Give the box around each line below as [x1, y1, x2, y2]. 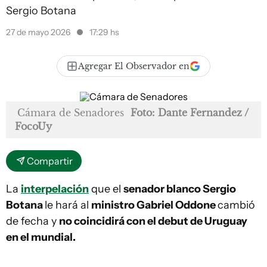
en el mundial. [6, 231, 76, 244]
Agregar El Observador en [78, 61, 190, 72]
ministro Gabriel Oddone [91, 198, 218, 212]
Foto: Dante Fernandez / [131, 107, 249, 119]
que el [89, 182, 123, 195]
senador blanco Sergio [123, 182, 236, 195]
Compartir [27, 155, 73, 167]
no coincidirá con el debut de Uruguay [59, 215, 247, 228]
